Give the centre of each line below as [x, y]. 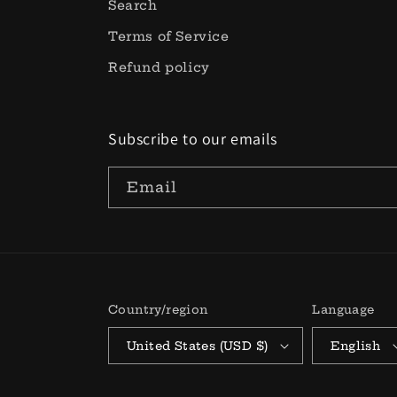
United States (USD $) [198, 345]
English [356, 345]
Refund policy [159, 68]
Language [343, 310]
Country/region [158, 310]
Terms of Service [169, 37]
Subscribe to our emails [193, 139]
